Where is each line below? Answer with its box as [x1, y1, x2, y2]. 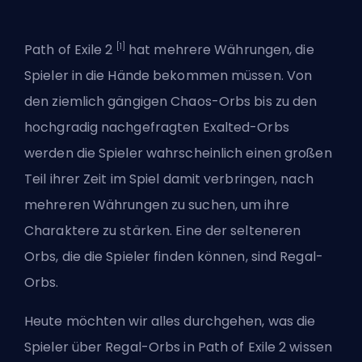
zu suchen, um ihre [167, 196, 289, 215]
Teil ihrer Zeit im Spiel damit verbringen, [24, 170, 281, 189]
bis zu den [250, 92, 318, 112]
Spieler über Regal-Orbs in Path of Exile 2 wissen [24, 338, 332, 357]
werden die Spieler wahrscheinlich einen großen [24, 144, 332, 163]
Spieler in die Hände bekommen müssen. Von [24, 66, 313, 86]
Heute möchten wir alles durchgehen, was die [24, 312, 316, 331]
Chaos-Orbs [170, 92, 251, 112]
